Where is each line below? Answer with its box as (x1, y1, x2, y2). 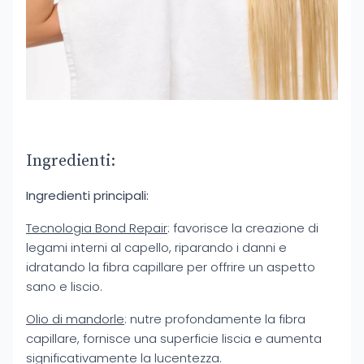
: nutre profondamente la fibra (124, 310, 305, 327)
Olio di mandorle (26, 310, 124, 327)
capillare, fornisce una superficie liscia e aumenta (26, 330, 322, 347)
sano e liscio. (26, 278, 102, 295)
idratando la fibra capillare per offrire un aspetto (26, 258, 315, 275)
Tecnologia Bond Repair (26, 219, 167, 236)
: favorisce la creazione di (167, 219, 318, 236)
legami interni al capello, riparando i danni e (26, 239, 287, 256)
